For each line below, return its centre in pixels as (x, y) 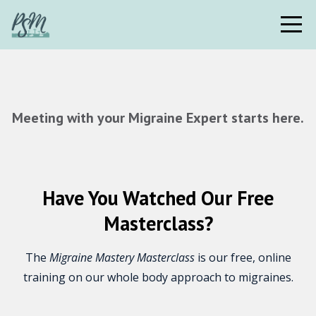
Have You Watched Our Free (158, 198)
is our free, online (244, 257)
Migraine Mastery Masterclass (123, 257)
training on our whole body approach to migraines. (158, 277)
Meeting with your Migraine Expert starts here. (158, 118)
